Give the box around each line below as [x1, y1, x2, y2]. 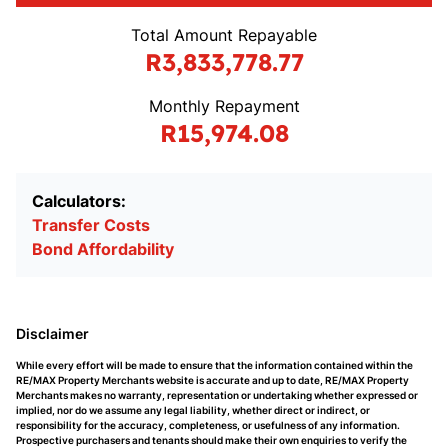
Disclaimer [16, 325, 89, 342]
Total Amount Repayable [131, 25, 317, 45]
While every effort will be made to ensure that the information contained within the [16, 359, 413, 371]
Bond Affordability [32, 239, 174, 259]
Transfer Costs [32, 215, 150, 235]
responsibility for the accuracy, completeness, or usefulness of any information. [16, 419, 400, 431]
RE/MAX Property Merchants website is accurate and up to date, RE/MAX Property [16, 374, 409, 386]
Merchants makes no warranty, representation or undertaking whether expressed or [16, 389, 418, 401]
